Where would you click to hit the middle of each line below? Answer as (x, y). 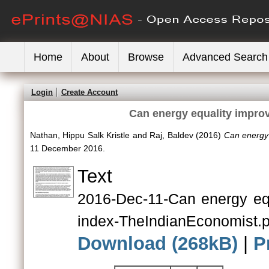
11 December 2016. (68, 148)
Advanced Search (225, 57)
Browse (146, 57)
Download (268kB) (158, 243)
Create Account (89, 92)
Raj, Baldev (171, 135)
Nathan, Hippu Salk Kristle (80, 135)
